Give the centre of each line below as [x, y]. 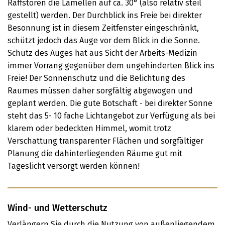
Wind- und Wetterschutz [58, 208]
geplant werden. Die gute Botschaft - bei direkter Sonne [110, 103]
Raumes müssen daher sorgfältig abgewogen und [100, 91]
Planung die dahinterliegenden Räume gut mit [95, 153]
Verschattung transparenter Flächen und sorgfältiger [105, 141]
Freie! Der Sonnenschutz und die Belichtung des [96, 78]
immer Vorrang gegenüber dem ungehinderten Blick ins [111, 66]
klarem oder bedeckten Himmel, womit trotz [89, 128]
